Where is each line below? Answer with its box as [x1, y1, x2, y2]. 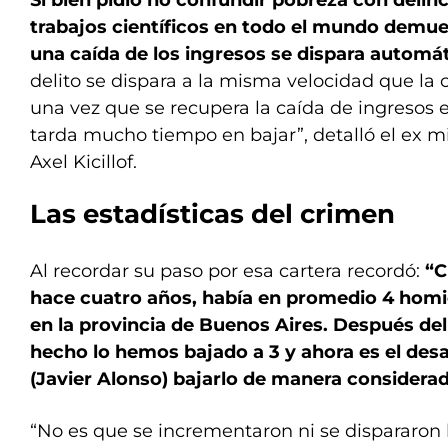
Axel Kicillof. [30, 151, 137, 174]
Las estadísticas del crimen [30, 198, 395, 231]
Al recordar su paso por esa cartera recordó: [30, 260, 425, 283]
